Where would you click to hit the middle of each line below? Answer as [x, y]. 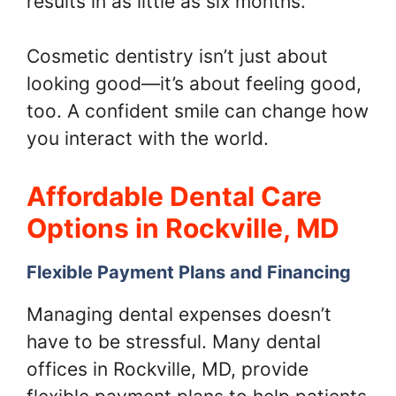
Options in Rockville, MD [183, 228]
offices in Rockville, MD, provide [168, 369]
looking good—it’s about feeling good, [194, 84]
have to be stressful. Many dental [174, 341]
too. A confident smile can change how [198, 111]
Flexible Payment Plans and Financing [189, 272]
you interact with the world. [148, 138]
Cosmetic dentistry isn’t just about [177, 56]
